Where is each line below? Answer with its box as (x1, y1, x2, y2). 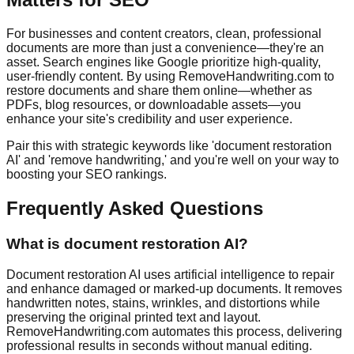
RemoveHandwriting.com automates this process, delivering (6, 324, 342, 338)
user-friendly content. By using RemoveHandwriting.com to (6, 70, 334, 84)
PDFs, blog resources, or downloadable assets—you (6, 98, 301, 112)
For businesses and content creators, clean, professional (6, 27, 322, 41)
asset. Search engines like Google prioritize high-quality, (6, 55, 321, 70)
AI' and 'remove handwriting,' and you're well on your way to (6, 153, 339, 168)
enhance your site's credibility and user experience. (6, 112, 292, 126)
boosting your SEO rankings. (6, 168, 167, 182)
